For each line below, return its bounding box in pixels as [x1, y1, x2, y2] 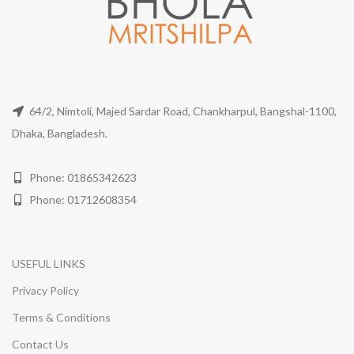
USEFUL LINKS [12, 256, 85, 270]
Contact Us [12, 337, 69, 351]
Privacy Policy [12, 283, 79, 297]
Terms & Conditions [12, 310, 111, 324]
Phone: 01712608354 [27, 192, 137, 206]
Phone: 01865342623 [27, 170, 137, 184]
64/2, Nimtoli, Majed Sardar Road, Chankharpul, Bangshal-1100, [27, 104, 337, 118]
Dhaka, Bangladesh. [12, 126, 107, 140]
